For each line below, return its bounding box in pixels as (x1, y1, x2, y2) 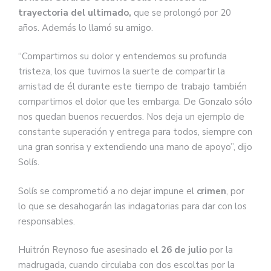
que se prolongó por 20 (131, 6, 231, 19)
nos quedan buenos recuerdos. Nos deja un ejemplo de (18, 111, 244, 123)
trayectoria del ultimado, (18, 6, 131, 19)
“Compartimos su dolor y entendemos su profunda (18, 50, 227, 63)
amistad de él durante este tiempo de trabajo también (18, 80, 247, 93)
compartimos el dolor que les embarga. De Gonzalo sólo (18, 96, 252, 108)
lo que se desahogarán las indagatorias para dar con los (18, 200, 247, 212)
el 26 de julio (150, 244, 209, 256)
